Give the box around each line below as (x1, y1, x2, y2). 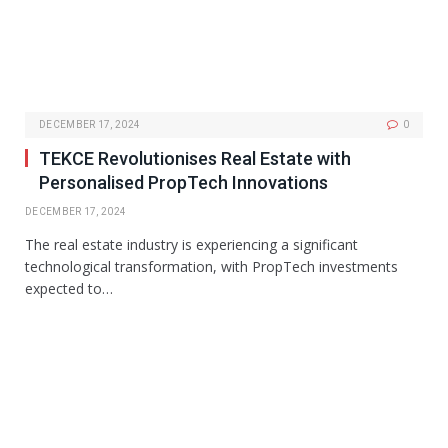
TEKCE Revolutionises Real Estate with (39, 148, 351, 170)
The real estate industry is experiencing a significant (25, 235, 358, 255)
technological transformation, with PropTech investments (25, 257, 398, 277)
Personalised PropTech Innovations (39, 172, 328, 194)
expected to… (25, 279, 113, 299)
